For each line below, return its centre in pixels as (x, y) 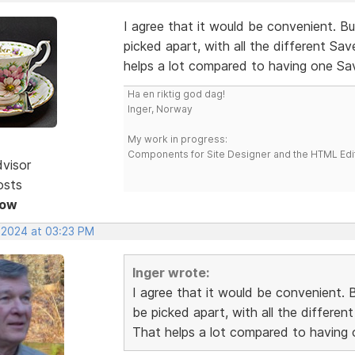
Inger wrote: (170, 272)
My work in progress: (177, 139)
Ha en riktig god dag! (176, 94)
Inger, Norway (160, 109)
